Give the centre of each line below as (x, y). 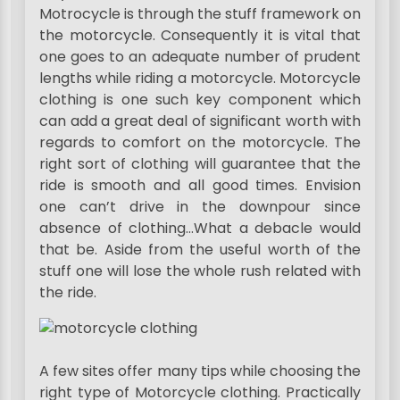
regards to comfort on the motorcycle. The (200, 143)
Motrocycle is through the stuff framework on (200, 14)
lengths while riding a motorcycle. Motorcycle (200, 79)
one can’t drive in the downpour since (200, 207)
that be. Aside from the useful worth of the (200, 250)
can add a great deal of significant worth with (200, 121)
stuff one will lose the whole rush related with (200, 271)
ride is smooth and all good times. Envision (200, 186)
